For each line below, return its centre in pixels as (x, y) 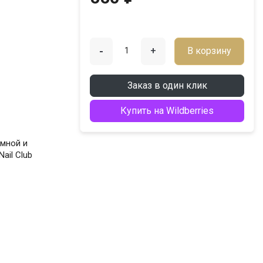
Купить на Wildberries (167, 110)
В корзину (209, 51)
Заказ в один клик (167, 85)
